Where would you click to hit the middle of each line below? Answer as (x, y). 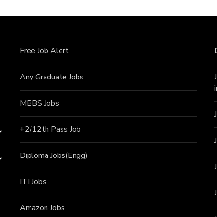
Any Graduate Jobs (52, 77)
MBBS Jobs (39, 103)
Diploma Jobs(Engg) (54, 156)
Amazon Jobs (42, 208)
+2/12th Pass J (46, 130)
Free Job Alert (44, 51)
